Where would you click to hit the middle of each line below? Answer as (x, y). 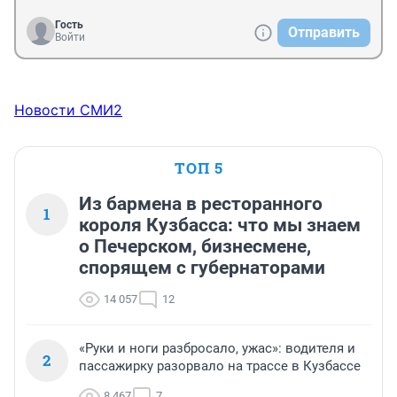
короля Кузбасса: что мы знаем (220, 225)
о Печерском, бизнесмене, (195, 246)
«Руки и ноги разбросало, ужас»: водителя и (217, 348)
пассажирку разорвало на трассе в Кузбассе (220, 366)
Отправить (324, 32)
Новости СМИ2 (68, 109)
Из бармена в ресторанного (201, 203)
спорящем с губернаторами (202, 267)
